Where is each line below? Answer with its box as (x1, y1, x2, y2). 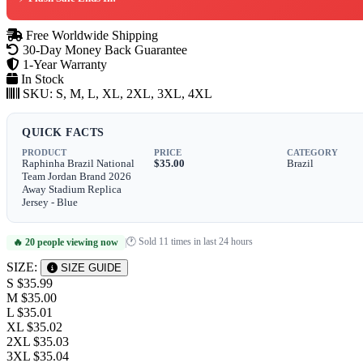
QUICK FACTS (22, 126, 105, 139)
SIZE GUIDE (58, 261, 122, 274)
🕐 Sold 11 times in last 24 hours (126, 235, 253, 247)
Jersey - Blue (22, 195, 78, 208)
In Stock (21, 71, 64, 86)
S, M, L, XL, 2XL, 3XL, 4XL (56, 86, 212, 100)
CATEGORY (286, 147, 338, 157)
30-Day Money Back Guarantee (19, 42, 187, 57)
